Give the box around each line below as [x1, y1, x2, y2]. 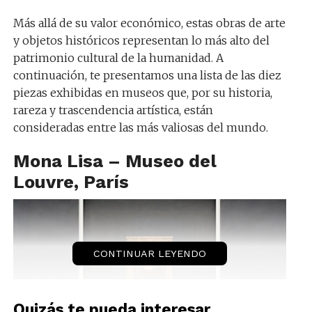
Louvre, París [13, 171, 129, 192]
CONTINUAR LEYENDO [93, 247, 206, 259]
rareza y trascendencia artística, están [13, 102, 213, 117]
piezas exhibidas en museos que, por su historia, [13, 85, 272, 100]
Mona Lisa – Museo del [13, 150, 217, 171]
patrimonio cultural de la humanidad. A [13, 50, 224, 65]
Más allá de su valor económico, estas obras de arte [13, 15, 286, 30]
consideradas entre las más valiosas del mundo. [13, 120, 268, 134]
